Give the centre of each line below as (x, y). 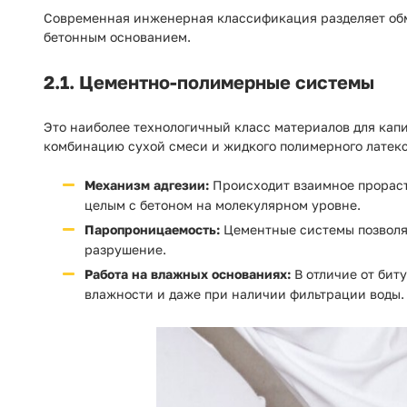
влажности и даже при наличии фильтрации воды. (244, 294)
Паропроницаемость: (152, 229)
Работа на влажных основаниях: (188, 274)
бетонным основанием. (117, 37)
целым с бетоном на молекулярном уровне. (223, 205)
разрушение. (125, 249)
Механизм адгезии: (147, 185)
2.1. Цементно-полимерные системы (209, 82)
